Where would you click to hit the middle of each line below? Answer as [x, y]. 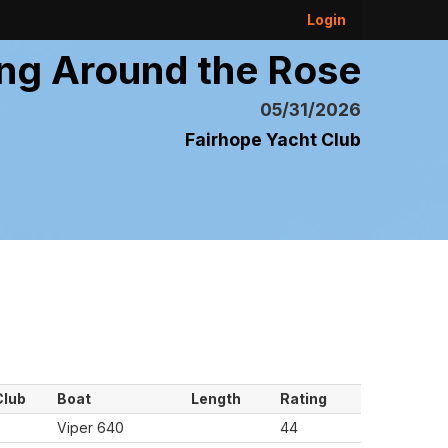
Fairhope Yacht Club [273, 139]
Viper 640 [90, 427]
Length [216, 398]
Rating [303, 398]
